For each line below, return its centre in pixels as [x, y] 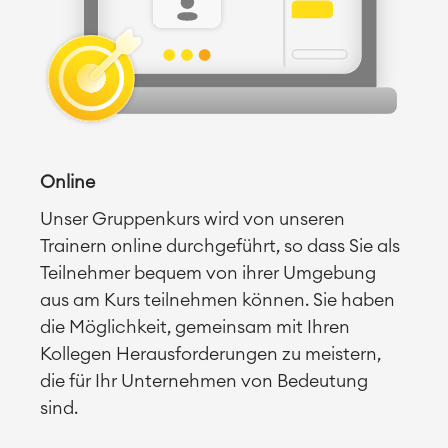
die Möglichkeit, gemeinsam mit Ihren [195, 327]
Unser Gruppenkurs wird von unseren [192, 219]
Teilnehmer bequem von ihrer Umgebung [208, 273]
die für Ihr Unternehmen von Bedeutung [204, 381]
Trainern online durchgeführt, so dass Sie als [220, 246]
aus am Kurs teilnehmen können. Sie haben [217, 300]
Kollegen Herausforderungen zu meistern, [210, 354]
